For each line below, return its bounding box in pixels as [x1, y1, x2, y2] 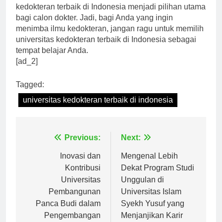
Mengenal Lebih [121, 161, 178, 169]
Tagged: [16, 89, 44, 98]
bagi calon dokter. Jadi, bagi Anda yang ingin [16, 22, 173, 31]
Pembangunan [49, 196, 101, 205]
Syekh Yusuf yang [121, 208, 184, 217]
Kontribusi [65, 172, 101, 181]
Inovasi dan [60, 161, 101, 169]
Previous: [64, 142, 101, 151]
